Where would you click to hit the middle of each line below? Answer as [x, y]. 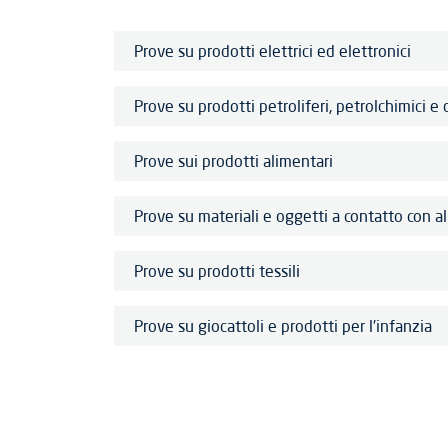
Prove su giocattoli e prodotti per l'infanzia [283, 326]
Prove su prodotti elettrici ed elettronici [272, 51]
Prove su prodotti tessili [217, 271]
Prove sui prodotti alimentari [233, 161]
